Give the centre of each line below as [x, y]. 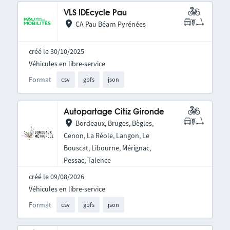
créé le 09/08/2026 [56, 176]
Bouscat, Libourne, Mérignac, [107, 148]
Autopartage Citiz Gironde [114, 112]
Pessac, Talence [87, 160]
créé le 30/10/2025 [56, 52]
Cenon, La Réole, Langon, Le [106, 135]
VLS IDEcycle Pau [95, 13]
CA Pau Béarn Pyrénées [110, 24]
